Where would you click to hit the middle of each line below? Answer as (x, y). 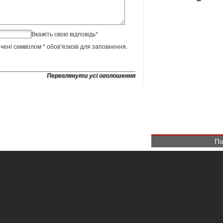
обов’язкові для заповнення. (86, 47)
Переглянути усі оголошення (91, 76)
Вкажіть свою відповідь (63, 34)
